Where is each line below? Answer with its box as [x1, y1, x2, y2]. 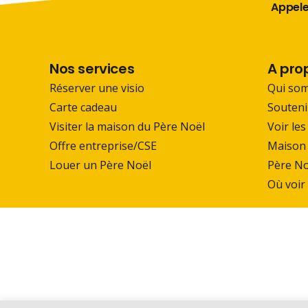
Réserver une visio [49, 80, 144, 96]
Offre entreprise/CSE [49, 137, 157, 153]
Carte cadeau [49, 99, 117, 115]
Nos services [49, 58, 135, 78]
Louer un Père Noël [49, 157, 151, 173]
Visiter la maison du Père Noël [49, 118, 205, 134]
